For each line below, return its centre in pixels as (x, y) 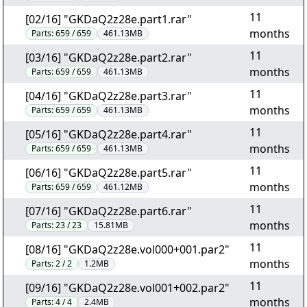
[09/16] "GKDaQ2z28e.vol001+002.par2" (127, 288)
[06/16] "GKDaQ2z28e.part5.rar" (109, 173)
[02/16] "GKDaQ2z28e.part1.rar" (109, 19)
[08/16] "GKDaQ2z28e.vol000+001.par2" (127, 249)
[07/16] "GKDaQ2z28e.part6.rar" (109, 211)
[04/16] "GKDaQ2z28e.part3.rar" (109, 96)
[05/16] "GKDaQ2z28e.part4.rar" (109, 134)
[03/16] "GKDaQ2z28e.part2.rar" (109, 58)
